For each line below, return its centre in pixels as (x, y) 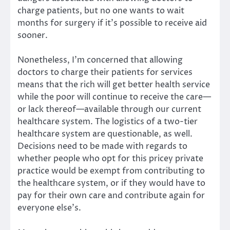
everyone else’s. (49, 208)
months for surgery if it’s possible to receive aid (112, 23)
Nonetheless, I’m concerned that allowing (100, 60)
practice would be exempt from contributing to (111, 171)
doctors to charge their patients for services (105, 73)
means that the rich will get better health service (114, 85)
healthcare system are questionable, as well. (105, 134)
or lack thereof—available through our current (109, 110)
